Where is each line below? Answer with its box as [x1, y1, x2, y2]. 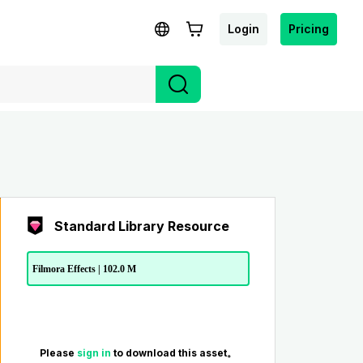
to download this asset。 [113, 347, 237, 360]
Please [39, 347, 77, 360]
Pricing [288, 21, 329, 36]
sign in [76, 347, 113, 360]
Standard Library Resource [53, 218, 229, 234]
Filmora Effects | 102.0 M [32, 263, 136, 275]
